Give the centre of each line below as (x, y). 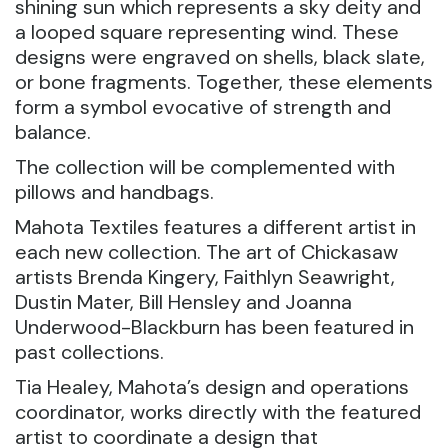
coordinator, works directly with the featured (218, 412)
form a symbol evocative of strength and (203, 107)
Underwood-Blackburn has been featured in (214, 327)
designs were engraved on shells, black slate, (220, 57)
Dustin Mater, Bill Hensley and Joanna (183, 302)
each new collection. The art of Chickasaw (206, 252)
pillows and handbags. (114, 192)
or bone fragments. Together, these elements (224, 82)
